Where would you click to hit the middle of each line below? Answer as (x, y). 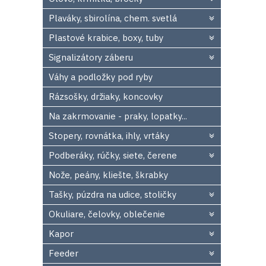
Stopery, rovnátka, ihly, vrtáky (109, 136)
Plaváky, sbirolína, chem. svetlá (113, 18)
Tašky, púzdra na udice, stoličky (113, 194)
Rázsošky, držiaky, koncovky (106, 96)
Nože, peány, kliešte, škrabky (108, 175)
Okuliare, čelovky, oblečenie (107, 214)
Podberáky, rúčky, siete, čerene (113, 155)
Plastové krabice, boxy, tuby (106, 38)
